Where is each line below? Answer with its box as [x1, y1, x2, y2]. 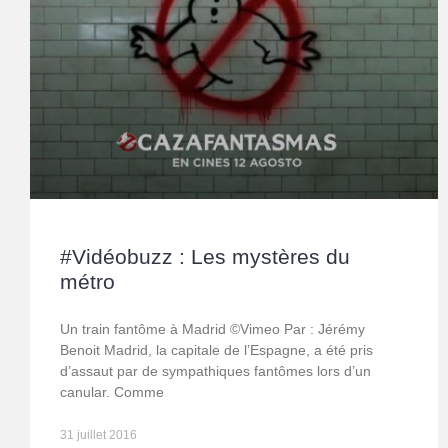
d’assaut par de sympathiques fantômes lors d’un [60, 363, 371, 380]
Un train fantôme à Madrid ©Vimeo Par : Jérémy [60, 321, 365, 338]
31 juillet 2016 [60, 428, 137, 443]
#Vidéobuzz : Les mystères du [60, 245, 350, 269]
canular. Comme [60, 384, 164, 401]
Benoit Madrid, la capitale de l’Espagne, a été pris [60, 342, 373, 359]
